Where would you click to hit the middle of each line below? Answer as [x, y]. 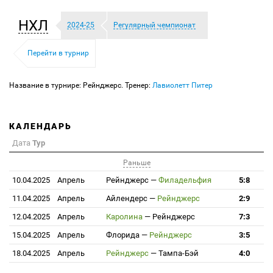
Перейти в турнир [58, 53]
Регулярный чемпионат [154, 25]
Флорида [123, 235]
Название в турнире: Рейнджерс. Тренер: [81, 85]
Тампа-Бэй [179, 253]
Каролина [124, 217]
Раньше [136, 163]
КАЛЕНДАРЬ [41, 126]
